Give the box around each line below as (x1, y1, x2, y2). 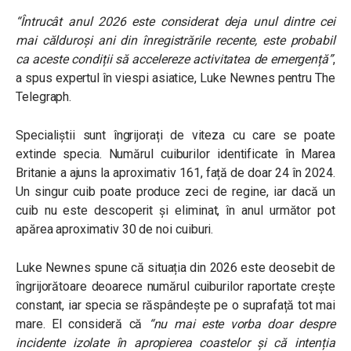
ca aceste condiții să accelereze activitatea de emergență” (16, 52, 334, 67)
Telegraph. (16, 89, 72, 105)
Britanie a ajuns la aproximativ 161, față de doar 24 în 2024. (16, 165, 335, 181)
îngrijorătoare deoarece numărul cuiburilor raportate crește (16, 279, 335, 295)
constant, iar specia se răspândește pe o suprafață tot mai (16, 298, 335, 313)
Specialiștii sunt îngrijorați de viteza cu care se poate (16, 128, 335, 143)
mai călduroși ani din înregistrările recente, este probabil (16, 33, 335, 49)
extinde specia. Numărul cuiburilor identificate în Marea (16, 147, 335, 162)
